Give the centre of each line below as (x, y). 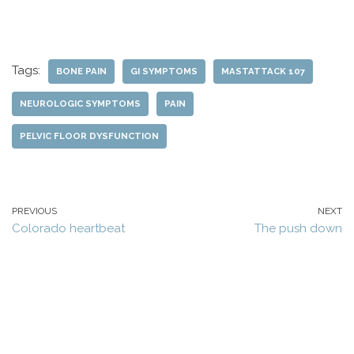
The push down (298, 228)
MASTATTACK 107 (263, 71)
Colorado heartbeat (68, 228)
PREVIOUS (34, 211)
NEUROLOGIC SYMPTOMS (80, 104)
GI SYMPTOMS (164, 71)
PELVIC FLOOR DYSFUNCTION (89, 136)
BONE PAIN (81, 71)
